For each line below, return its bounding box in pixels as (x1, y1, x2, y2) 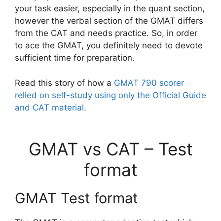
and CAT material (15, 102, 84, 112)
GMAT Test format (15, 189, 138, 207)
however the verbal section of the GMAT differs (15, 16, 203, 26)
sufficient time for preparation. (15, 53, 135, 63)
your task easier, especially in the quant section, (15, 3, 205, 13)
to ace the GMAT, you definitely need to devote (15, 40, 203, 50)
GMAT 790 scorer (114, 77, 184, 88)
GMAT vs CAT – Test (28, 139, 193, 159)
